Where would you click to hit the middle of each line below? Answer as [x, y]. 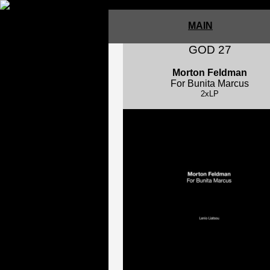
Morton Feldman [210, 73]
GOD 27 [210, 50]
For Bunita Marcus [210, 83]
